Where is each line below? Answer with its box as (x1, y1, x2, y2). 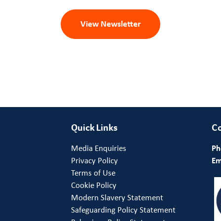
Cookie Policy (71, 180, 116, 190)
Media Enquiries (71, 143, 126, 153)
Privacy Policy (71, 155, 118, 166)
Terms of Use (71, 167, 115, 178)
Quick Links (71, 121, 117, 134)
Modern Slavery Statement (71, 192, 163, 203)
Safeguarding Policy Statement (71, 204, 176, 215)
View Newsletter (80, 17, 141, 29)
